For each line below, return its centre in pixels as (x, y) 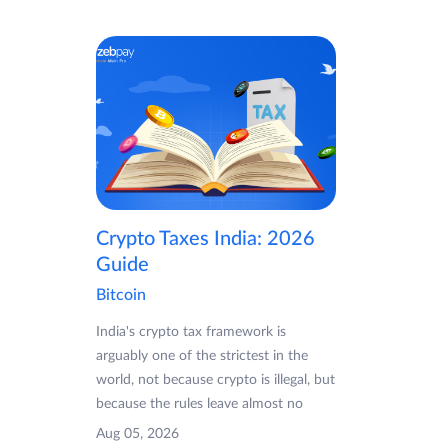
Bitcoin (121, 294)
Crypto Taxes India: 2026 (205, 238)
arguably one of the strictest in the (202, 355)
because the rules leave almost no (199, 403)
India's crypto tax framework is (191, 331)
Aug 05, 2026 (137, 433)
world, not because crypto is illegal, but (215, 379)
